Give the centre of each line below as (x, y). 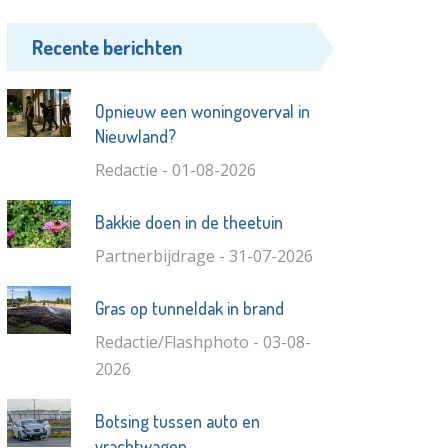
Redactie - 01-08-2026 (175, 169)
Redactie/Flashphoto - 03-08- (202, 341)
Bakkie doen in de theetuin (188, 221)
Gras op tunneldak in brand (189, 307)
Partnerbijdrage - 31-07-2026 (203, 255)
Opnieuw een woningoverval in (202, 110)
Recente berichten (107, 46)
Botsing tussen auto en (177, 420)
